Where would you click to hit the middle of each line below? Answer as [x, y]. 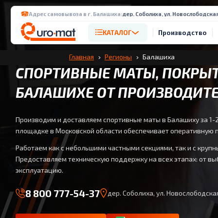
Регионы [118, 57]
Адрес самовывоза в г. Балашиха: [75, 14]
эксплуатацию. [39, 170]
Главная [82, 57]
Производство [182, 33]
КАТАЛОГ [117, 32]
